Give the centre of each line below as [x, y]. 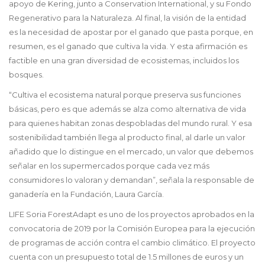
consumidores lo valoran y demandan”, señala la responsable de [132, 180]
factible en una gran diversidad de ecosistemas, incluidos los [124, 61]
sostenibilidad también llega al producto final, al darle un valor [127, 138]
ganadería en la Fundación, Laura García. [87, 194]
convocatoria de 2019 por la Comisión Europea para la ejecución [132, 229]
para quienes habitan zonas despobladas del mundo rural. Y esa [130, 123]
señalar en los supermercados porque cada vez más [109, 166]
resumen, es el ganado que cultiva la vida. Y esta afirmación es [128, 46]
